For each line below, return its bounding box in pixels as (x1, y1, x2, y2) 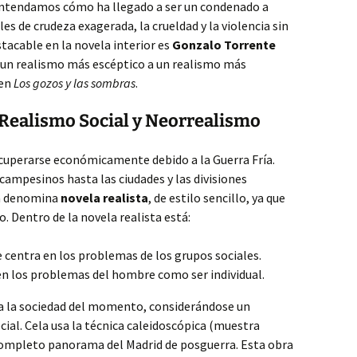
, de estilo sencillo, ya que (148, 190, 285, 206)
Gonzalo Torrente (172, 37, 276, 53)
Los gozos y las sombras (14, 75, 135, 91)
